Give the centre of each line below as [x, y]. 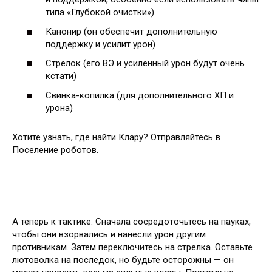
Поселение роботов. [55, 150]
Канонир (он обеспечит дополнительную [131, 31]
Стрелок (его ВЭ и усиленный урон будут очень [145, 63]
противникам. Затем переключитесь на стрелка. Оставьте [132, 247]
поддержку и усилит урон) [100, 44]
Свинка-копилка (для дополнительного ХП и [140, 95]
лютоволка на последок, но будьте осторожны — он [123, 260]
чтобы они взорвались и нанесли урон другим [109, 234]
